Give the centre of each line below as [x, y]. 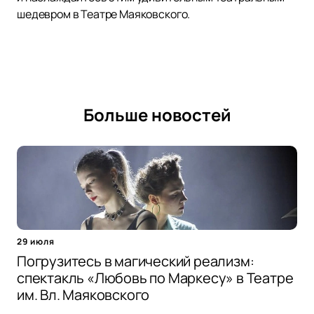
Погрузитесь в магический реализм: [136, 261]
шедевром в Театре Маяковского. [104, 14]
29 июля [36, 242]
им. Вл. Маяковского [83, 295]
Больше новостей [157, 115]
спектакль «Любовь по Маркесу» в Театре [155, 278]
